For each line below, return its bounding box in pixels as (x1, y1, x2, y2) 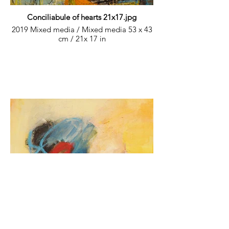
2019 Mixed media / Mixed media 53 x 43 (11, 25, 152, 34)
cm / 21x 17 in (58, 34, 106, 43)
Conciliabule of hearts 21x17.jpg (27, 12, 136, 22)
